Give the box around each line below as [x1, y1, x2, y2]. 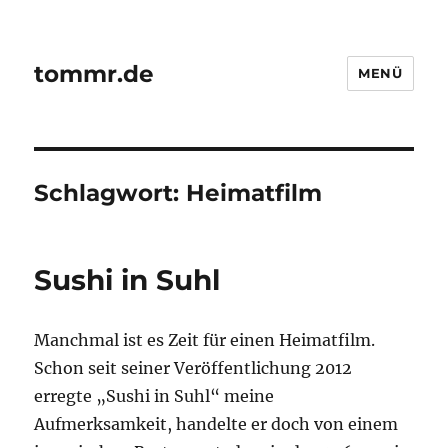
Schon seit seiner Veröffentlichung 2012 [34, 358, 353, 378]
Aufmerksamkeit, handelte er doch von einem [34, 414, 399, 434]
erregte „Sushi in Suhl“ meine [34, 386, 275, 406]
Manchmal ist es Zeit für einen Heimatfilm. [34, 330, 376, 350]
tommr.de [34, 59, 155, 88]
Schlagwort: [34, 179, 187, 207]
